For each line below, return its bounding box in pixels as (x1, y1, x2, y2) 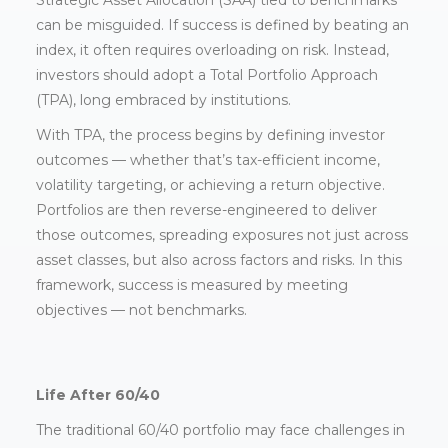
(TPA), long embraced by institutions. (35, 91, 291, 110)
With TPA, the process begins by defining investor (35, 126, 385, 145)
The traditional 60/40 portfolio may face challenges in (35, 421, 405, 440)
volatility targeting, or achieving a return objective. (35, 176, 385, 195)
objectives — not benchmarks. (35, 301, 247, 320)
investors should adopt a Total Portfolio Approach (35, 66, 378, 85)
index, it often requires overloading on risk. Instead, (35, 41, 389, 60)
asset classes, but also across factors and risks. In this (35, 251, 402, 270)
